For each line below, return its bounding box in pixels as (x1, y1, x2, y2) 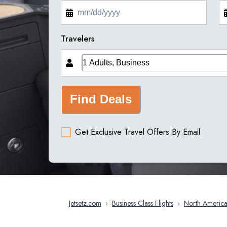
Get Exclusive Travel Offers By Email (75, 126, 200, 138)
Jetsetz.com (69, 198, 101, 209)
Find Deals (70, 92, 132, 106)
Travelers (61, 33, 94, 45)
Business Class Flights (112, 198, 173, 209)
